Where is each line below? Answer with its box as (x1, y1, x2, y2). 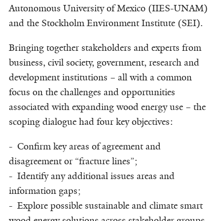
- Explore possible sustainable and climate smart (8, 199, 203, 212)
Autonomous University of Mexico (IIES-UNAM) (8, 2, 208, 14)
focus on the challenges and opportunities (8, 86, 175, 98)
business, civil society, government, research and (8, 56, 199, 69)
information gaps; (8, 184, 81, 197)
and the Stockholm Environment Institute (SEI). (8, 17, 203, 29)
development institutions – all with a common (8, 71, 192, 83)
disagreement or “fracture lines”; (8, 155, 138, 167)
